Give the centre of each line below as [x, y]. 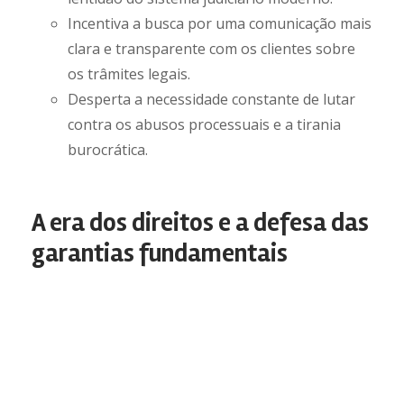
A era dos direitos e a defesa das [200, 223]
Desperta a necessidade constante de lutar [211, 99]
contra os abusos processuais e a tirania [204, 124]
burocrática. [108, 150]
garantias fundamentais [160, 253]
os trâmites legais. [129, 74]
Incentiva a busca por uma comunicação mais [220, 23]
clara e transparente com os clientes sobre [211, 49]
